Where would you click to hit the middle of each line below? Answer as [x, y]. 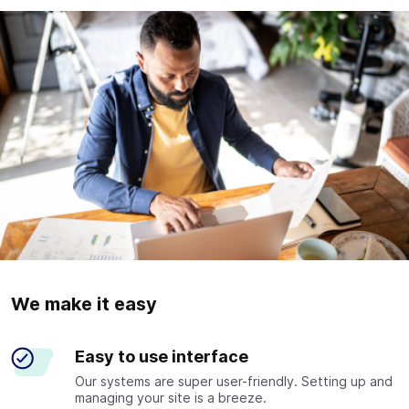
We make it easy [84, 304]
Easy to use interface [162, 356]
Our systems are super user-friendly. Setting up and [234, 381]
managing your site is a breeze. [171, 397]
